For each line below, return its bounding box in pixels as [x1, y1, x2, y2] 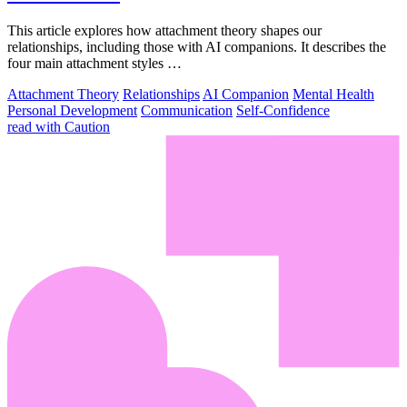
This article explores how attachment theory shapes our [7, 23, 322, 39]
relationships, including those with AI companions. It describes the [7, 39, 386, 55]
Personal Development [7, 103, 137, 119]
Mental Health [293, 86, 374, 103]
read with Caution [7, 119, 110, 135]
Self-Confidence [236, 103, 330, 119]
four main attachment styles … [7, 55, 182, 72]
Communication [141, 103, 233, 119]
